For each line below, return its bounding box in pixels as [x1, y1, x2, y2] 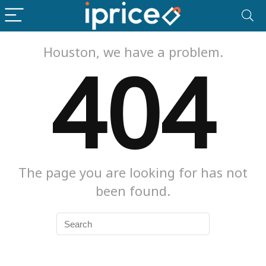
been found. [96, 182, 170, 199]
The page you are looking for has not [18, 163, 248, 181]
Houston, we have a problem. [43, 43, 223, 61]
